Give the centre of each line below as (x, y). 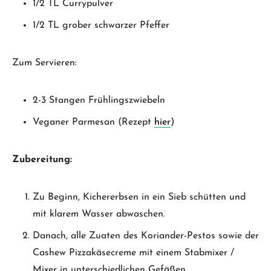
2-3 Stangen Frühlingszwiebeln (99, 100)
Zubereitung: (42, 159)
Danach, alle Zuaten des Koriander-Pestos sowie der (146, 236)
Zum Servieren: (44, 63)
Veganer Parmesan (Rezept (93, 122)
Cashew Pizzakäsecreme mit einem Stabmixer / (133, 253)
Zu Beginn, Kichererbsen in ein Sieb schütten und (139, 197)
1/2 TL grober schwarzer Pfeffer (101, 25)
